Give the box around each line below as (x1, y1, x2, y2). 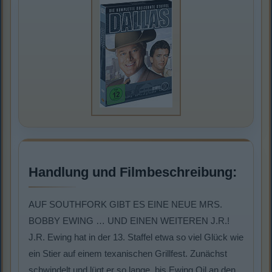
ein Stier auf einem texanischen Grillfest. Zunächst (29, 248, 227, 259)
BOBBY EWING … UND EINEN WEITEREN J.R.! (29, 216, 229, 226)
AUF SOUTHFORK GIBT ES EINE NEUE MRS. (29, 199, 222, 210)
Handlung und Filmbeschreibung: (29, 165, 237, 180)
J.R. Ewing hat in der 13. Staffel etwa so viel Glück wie (29, 232, 243, 243)
